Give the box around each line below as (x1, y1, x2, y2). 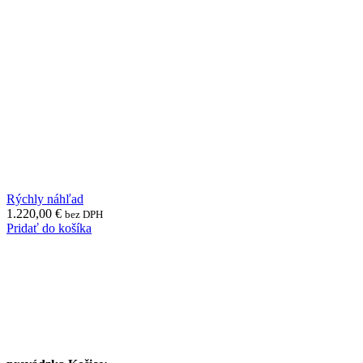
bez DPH (65, 207, 103, 220)
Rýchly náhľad (6, 191, 83, 206)
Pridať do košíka (6, 220, 92, 235)
